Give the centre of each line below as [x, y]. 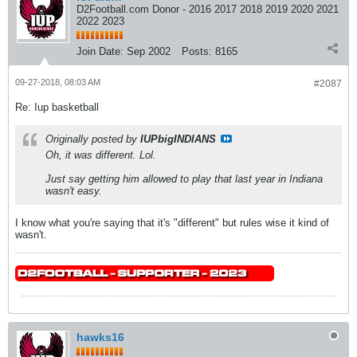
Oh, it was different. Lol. [101, 155]
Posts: [197, 51]
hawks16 [100, 337]
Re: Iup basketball [57, 107]
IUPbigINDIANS [178, 139]
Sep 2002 [149, 51]
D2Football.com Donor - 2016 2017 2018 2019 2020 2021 [208, 9]
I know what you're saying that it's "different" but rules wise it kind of [172, 223]
